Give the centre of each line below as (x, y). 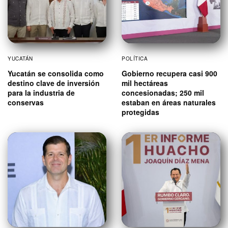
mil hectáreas (145, 83)
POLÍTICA (135, 58)
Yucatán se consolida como (56, 73)
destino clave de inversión (54, 83)
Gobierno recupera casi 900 (169, 73)
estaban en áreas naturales (169, 102)
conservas (26, 102)
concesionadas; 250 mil (163, 92)
